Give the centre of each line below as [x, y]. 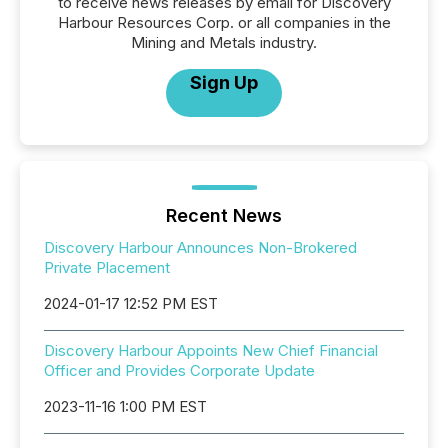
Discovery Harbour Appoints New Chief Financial [211, 350]
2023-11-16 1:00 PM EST [125, 406]
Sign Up [224, 82]
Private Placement [107, 267]
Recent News [224, 215]
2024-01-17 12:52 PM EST [131, 303]
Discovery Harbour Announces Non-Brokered [200, 247]
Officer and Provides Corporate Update [179, 370]
